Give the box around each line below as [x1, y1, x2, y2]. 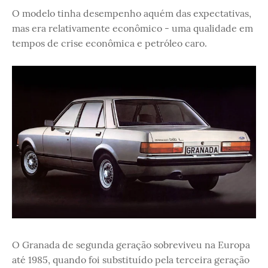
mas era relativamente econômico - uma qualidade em [12, 22, 253, 34]
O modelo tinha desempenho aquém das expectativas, [12, 7, 251, 19]
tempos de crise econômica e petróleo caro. [12, 36, 207, 49]
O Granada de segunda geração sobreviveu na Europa [12, 238, 250, 251]
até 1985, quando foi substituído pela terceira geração [12, 253, 249, 266]
